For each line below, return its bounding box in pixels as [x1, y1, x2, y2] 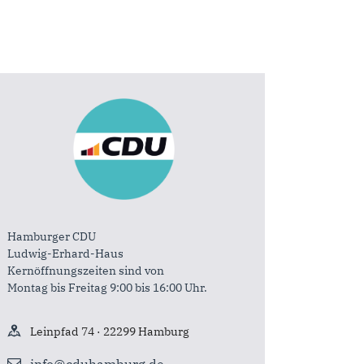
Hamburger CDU [6, 228, 96, 244]
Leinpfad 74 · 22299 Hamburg [29, 323, 189, 339]
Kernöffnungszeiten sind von [6, 262, 164, 278]
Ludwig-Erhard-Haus [6, 245, 123, 261]
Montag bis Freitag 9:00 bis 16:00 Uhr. [6, 279, 207, 295]
